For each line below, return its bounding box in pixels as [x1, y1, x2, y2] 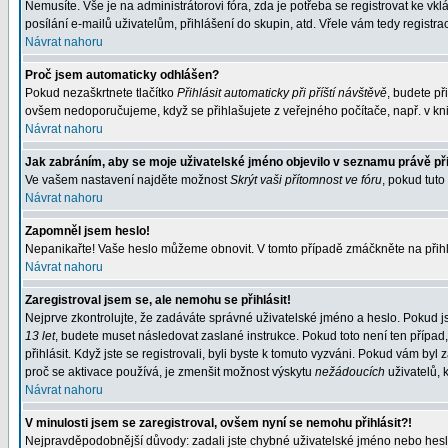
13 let [25, 329, 55, 343]
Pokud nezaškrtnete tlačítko [25, 86, 177, 100]
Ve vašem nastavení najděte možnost [25, 173, 230, 187]
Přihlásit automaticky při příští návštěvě [177, 86, 387, 100]
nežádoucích [315, 365, 385, 379]
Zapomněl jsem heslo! [25, 224, 150, 238]
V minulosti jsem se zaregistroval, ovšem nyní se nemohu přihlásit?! [25, 416, 412, 430]
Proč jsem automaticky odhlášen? [25, 68, 219, 82]
